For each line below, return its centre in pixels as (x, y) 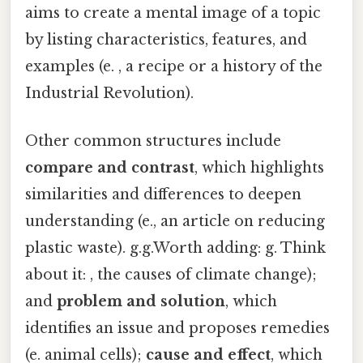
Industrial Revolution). (109, 93)
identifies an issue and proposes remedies (177, 329)
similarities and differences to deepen (163, 195)
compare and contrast (110, 168)
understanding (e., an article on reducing (175, 222)
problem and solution (141, 302)
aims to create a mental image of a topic (173, 13)
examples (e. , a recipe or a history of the (174, 66)
